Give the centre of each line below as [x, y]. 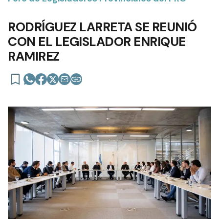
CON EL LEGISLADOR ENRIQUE [97, 41]
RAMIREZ [34, 56]
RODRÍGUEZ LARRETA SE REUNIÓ [102, 27]
